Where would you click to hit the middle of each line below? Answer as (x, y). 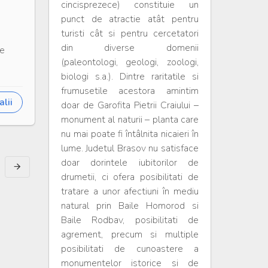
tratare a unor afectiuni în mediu (130, 191)
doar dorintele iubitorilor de (130, 163)
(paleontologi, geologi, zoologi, (130, 62)
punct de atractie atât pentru (130, 19)
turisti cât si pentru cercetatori (130, 33)
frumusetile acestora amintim (130, 91)
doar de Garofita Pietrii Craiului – (130, 105)
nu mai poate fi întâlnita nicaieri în (130, 134)
